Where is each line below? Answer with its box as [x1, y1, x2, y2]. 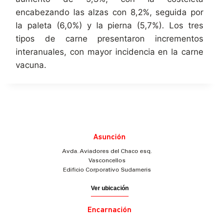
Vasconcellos [88, 158, 126, 164]
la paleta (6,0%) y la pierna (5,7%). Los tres [16, 21, 203, 31]
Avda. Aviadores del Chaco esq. [62, 149, 152, 155]
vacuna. [16, 60, 46, 70]
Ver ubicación [90, 185, 129, 192]
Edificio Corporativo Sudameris [63, 167, 151, 174]
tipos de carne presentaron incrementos [16, 34, 203, 44]
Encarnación [88, 206, 131, 215]
